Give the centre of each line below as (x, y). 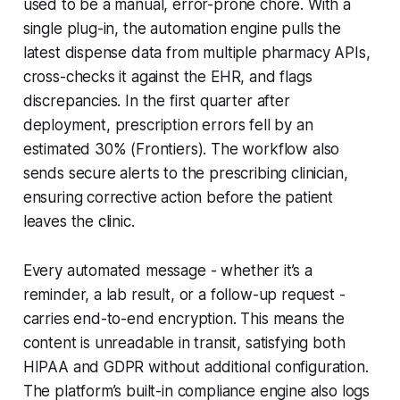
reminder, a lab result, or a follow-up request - (184, 294)
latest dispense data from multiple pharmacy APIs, (196, 52)
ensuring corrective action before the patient (178, 197)
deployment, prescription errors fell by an (168, 125)
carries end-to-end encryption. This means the (184, 318)
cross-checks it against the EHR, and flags (167, 76)
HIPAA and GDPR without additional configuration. (196, 367)
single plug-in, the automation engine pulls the (182, 28)
